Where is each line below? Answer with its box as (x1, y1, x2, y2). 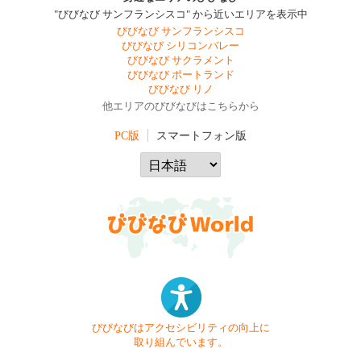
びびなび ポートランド (127, 69, 234, 81)
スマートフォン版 (156, 129, 247, 142)
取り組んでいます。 (133, 336, 228, 348)
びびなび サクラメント (127, 55, 234, 66)
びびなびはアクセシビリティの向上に (91, 322, 270, 334)
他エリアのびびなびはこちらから (102, 101, 259, 112)
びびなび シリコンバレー (122, 40, 239, 52)
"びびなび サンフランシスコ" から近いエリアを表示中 (53, 9, 308, 20)
